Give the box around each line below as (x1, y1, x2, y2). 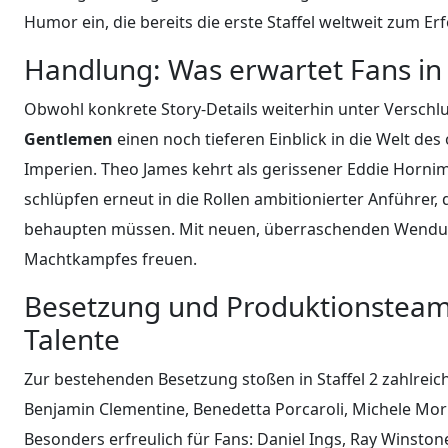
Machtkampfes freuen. (24, 247, 197, 270)
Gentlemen (24, 127, 113, 150)
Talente (24, 319, 120, 358)
